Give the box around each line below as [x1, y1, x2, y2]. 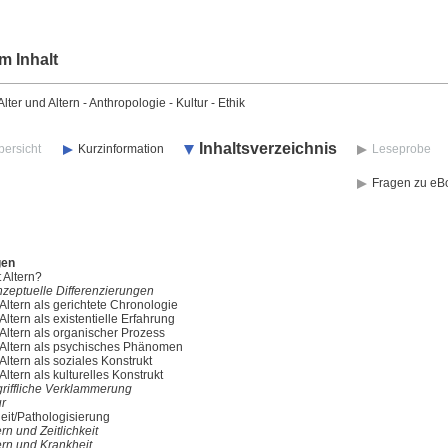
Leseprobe [372, 142, 431, 156]
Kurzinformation [78, 142, 164, 156]
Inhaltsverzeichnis [199, 140, 337, 157]
